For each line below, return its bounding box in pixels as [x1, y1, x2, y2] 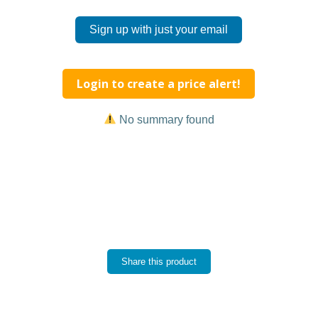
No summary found [116, 113, 215, 126]
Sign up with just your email [89, 23, 229, 35]
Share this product [121, 256, 197, 267]
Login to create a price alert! [77, 75, 241, 92]
